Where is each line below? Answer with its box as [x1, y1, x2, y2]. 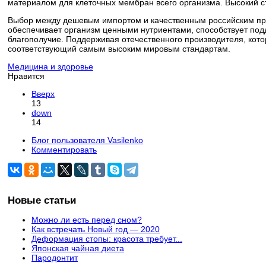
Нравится [8, 71, 45, 81]
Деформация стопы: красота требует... [31, 233, 182, 243]
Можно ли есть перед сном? [31, 214, 142, 224]
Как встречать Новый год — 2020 [31, 224, 160, 234]
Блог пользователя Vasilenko [31, 135, 143, 145]
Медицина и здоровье [8, 62, 93, 72]
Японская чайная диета [31, 243, 124, 253]
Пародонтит [31, 252, 78, 262]
